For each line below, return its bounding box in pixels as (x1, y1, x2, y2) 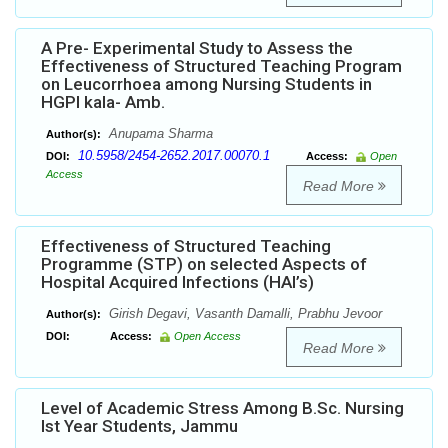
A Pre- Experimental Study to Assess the (41, 38, 353, 59)
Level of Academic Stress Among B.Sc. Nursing (41, 398, 404, 419)
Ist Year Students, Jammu (41, 416, 238, 437)
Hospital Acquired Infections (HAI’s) (41, 272, 314, 293)
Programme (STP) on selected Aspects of (41, 254, 367, 275)
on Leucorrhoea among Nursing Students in (41, 74, 372, 95)
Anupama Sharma (105, 126, 213, 142)
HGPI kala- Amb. (41, 92, 165, 113)
